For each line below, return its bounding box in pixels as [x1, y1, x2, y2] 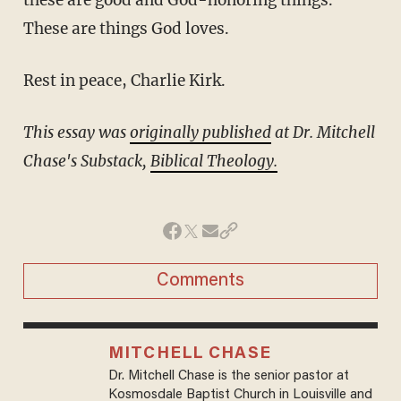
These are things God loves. [22, 18, 229, 38]
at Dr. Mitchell [270, 122, 375, 142]
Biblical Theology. [149, 150, 277, 171]
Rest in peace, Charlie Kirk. [33, 70, 226, 90]
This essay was [32, 122, 130, 142]
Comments [157, 271, 244, 290]
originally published [129, 122, 271, 142]
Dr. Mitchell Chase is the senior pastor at [107, 369, 349, 383]
